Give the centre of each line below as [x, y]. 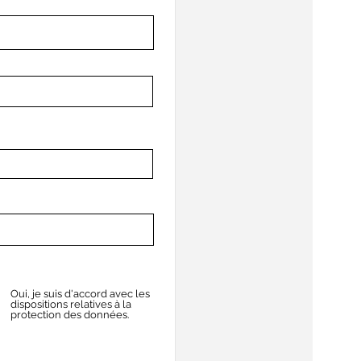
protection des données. [70, 315]
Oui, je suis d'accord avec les [80, 294]
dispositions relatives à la [71, 304]
